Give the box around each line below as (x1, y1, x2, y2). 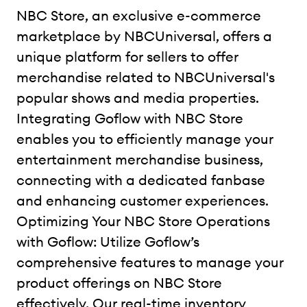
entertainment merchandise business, (16, 150, 263, 168)
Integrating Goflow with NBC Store (16, 109, 243, 127)
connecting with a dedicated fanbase (16, 171, 265, 188)
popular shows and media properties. (16, 88, 259, 106)
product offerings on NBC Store (16, 273, 222, 291)
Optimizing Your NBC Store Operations (16, 212, 270, 230)
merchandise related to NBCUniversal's (16, 68, 275, 86)
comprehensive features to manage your (16, 253, 284, 271)
